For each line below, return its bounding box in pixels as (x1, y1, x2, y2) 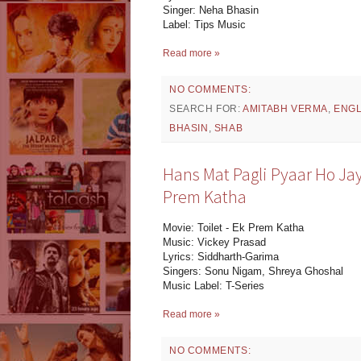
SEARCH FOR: (169, 102, 243, 114)
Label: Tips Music (163, 18, 246, 31)
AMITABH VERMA (243, 102, 329, 114)
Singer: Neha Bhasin (163, 3, 259, 16)
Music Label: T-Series (163, 280, 264, 293)
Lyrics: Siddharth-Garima (163, 251, 279, 263)
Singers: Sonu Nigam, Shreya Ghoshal (163, 265, 343, 278)
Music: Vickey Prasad (163, 236, 266, 249)
